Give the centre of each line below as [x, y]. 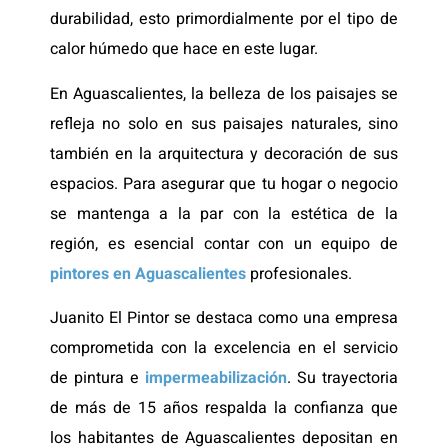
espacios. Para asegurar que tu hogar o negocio [224, 183]
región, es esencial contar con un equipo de [224, 243]
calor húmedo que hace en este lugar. [186, 49]
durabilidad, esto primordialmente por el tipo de [224, 19]
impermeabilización [216, 378]
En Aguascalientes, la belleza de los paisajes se [224, 93]
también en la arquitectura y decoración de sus [224, 153]
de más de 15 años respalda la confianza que [224, 408]
